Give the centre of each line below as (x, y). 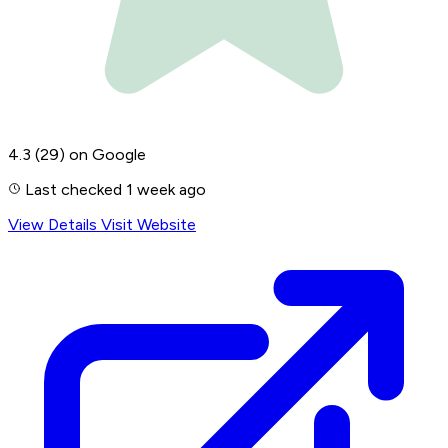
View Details (54, 225)
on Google (107, 155)
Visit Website (148, 225)
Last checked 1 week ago (113, 190)
